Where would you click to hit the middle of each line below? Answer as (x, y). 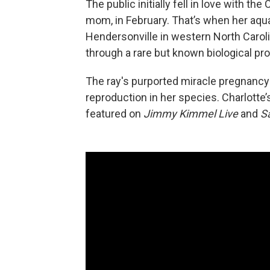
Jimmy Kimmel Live (191, 114)
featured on (115, 114)
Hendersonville (122, 36)
